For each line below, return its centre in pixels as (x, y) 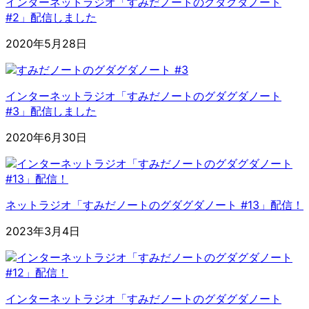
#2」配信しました (51, 18)
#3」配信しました (51, 111)
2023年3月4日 (43, 231)
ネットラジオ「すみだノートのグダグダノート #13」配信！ (154, 205)
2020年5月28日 (46, 44)
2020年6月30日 (46, 138)
